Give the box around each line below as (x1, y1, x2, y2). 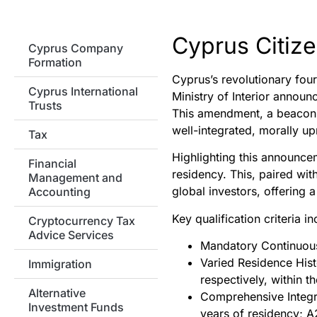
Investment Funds (28, 300, 124, 315)
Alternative (28, 286, 86, 301)
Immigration (28, 257, 92, 272)
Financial (28, 156, 76, 171)
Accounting (28, 185, 91, 200)
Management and (28, 171, 122, 185)
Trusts (28, 98, 62, 113)
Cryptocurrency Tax (28, 214, 135, 229)
